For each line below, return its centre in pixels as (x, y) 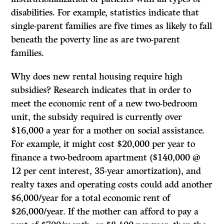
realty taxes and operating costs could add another (112, 185)
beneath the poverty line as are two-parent (96, 40)
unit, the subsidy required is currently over (97, 117)
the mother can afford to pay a (138, 212)
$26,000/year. (40, 212)
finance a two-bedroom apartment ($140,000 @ (106, 158)
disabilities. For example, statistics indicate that (105, 13)
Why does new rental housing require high (97, 77)
